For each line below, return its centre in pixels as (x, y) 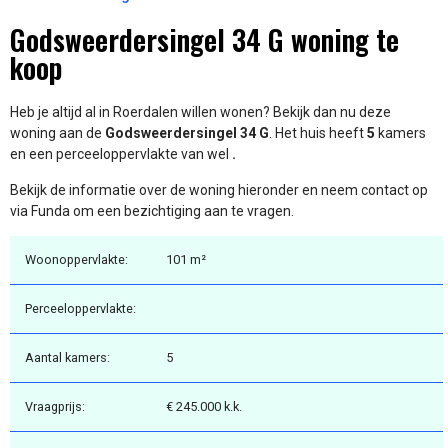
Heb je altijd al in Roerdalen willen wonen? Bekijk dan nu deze (200, 112)
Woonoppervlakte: (76, 260)
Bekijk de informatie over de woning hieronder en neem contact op (219, 189)
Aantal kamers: (67, 358)
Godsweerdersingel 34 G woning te (204, 40)
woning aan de (57, 133)
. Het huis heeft (318, 133)
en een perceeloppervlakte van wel (121, 154)
